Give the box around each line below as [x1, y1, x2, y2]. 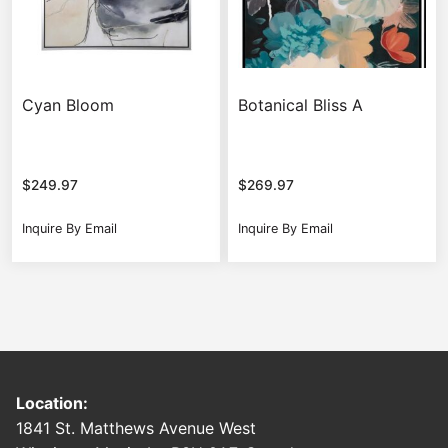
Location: [16, 393, 88, 414]
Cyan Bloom [22, 94, 114, 115]
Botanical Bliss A [238, 94, 363, 115]
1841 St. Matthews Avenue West [16, 418, 256, 439]
